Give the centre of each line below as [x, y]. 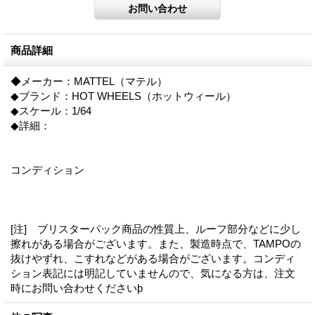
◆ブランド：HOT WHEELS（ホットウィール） [123, 96]
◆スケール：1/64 [51, 110]
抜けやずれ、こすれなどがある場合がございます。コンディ [153, 258]
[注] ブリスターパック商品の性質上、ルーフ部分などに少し [156, 229]
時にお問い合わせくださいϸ [77, 288]
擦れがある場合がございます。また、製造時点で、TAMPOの [156, 243]
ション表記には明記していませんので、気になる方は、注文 [153, 273]
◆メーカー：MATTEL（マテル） [89, 81]
